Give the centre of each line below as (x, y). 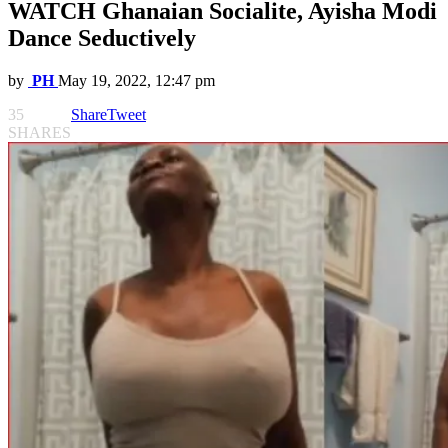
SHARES (39, 133)
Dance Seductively (102, 38)
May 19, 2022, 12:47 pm (136, 81)
